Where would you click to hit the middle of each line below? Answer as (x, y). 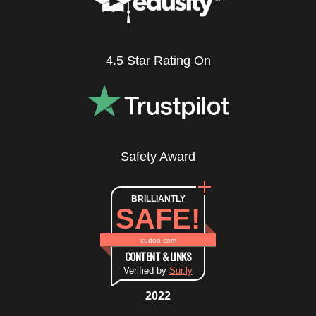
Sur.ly (181, 271)
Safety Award (158, 157)
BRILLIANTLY (158, 199)
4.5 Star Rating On (158, 60)
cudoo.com (158, 240)
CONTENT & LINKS (158, 256)
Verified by (146, 271)
